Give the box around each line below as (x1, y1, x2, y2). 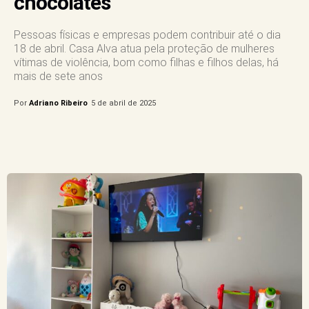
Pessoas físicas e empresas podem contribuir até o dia (14, 28, 281, 41)
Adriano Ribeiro (29, 98, 88, 108)
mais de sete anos (14, 69, 103, 83)
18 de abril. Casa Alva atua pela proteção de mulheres (14, 41, 275, 55)
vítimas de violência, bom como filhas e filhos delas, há (14, 55, 279, 69)
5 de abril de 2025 (91, 98, 156, 108)
